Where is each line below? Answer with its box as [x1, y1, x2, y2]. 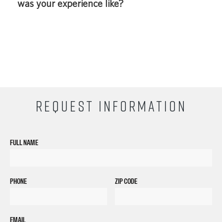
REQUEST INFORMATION [35, 97, 187, 115]
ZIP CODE [115, 176, 138, 187]
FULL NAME [10, 137, 38, 148]
